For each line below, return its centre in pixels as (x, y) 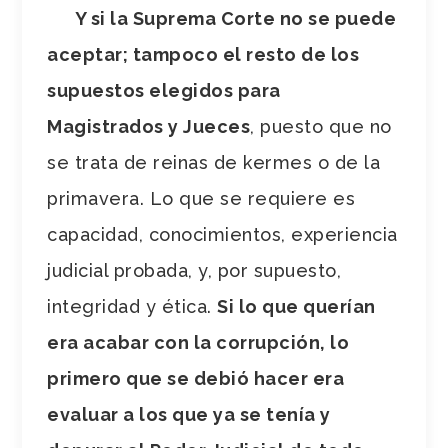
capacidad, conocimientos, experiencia (222, 234)
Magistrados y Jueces (149, 126)
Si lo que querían (296, 306)
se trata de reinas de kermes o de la (214, 162)
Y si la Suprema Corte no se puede (235, 18)
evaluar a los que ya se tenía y (189, 414)
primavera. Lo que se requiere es (201, 198)
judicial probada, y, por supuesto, (194, 270)
